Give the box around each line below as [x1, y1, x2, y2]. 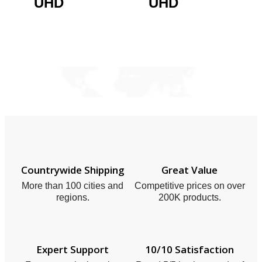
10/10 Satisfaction [145, 243, 234, 257]
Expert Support [36, 243, 109, 257]
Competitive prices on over [134, 181, 245, 191]
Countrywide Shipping [20, 163, 125, 177]
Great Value [161, 163, 218, 177]
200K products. [158, 192, 221, 203]
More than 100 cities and [22, 181, 123, 191]
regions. [56, 192, 89, 203]
